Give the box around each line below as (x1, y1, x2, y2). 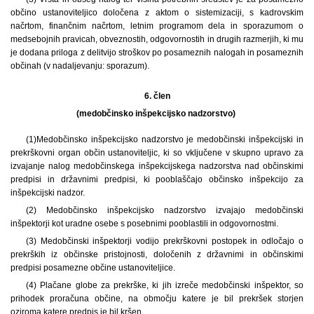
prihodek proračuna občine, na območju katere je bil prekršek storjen (11, 293, 303, 303)
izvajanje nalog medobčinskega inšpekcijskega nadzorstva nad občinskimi (11, 161, 303, 171)
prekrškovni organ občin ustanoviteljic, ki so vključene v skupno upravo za (11, 147, 303, 158)
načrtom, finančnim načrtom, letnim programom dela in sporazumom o (11, 20, 303, 31)
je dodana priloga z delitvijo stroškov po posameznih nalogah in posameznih (11, 47, 303, 57)
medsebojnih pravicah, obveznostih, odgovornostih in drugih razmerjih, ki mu (11, 34, 303, 44)
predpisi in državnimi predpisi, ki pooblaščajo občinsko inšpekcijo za (11, 174, 303, 184)
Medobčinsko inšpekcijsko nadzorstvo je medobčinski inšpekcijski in (36, 134, 303, 144)
